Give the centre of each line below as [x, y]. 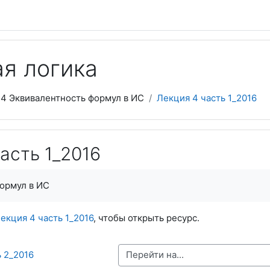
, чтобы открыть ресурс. [146, 218]
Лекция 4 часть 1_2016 [207, 98]
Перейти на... [118, 254]
